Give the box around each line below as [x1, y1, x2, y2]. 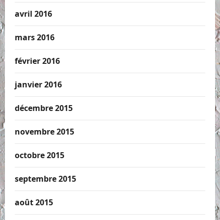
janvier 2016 [15, 79, 62, 90]
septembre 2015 [15, 173, 76, 185]
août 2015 [15, 197, 53, 208]
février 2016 [15, 55, 60, 67]
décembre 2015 [15, 103, 73, 114]
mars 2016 [15, 32, 55, 43]
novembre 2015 [15, 126, 74, 137]
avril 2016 [15, 8, 52, 20]
